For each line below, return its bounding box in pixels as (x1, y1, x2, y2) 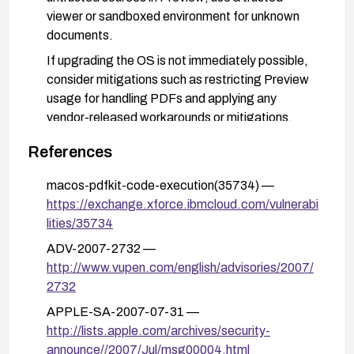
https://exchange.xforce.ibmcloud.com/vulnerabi (47, 197, 318, 211)
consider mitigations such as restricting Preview (47, 72, 309, 86)
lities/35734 (47, 216, 113, 230)
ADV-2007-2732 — (47, 241, 156, 255)
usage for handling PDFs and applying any (47, 91, 277, 105)
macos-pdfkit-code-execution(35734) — (47, 178, 274, 192)
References (28, 142, 112, 160)
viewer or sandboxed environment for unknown (47, 9, 299, 23)
